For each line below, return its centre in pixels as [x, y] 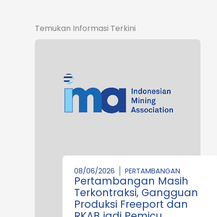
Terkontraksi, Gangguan [136, 192]
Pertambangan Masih [131, 181]
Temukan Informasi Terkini [85, 28]
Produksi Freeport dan [131, 204]
